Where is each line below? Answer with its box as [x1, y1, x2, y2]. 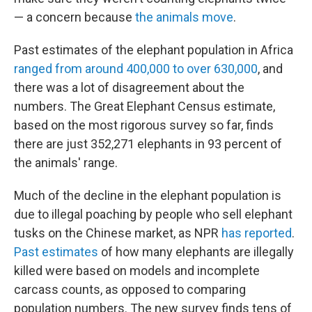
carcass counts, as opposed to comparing [14, 282, 246, 297]
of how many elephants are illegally [98, 244, 294, 259]
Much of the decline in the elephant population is [14, 188, 281, 203]
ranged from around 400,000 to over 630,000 [14, 61, 258, 76]
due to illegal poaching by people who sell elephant [14, 207, 292, 221]
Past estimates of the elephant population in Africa [14, 42, 293, 57]
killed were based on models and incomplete [14, 263, 260, 278]
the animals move [135, 10, 233, 24]
